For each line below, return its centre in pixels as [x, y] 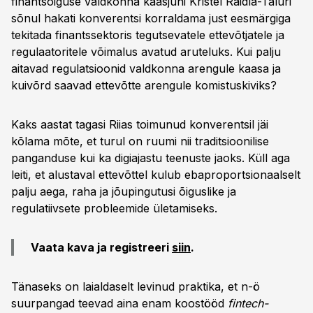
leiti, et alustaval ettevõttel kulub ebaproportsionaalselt [156, 175]
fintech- [248, 303]
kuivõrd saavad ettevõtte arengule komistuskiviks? [144, 85]
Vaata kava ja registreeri [101, 247]
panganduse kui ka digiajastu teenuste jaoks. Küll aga [151, 158]
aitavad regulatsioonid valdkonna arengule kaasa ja [146, 68]
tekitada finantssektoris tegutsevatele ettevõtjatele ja [148, 35]
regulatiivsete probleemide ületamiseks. [114, 208]
